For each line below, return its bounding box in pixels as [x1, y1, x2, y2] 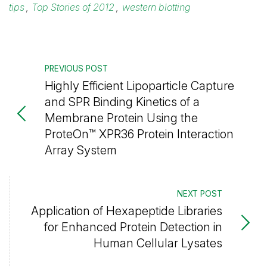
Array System [45, 142, 117, 157]
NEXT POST [177, 188, 222, 198]
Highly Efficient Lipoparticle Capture [45, 77, 234, 93]
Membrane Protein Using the [45, 110, 198, 125]
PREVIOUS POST [45, 63, 108, 73]
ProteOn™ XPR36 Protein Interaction [45, 126, 234, 141]
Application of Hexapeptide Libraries [31, 203, 222, 218]
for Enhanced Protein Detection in [44, 219, 222, 234]
